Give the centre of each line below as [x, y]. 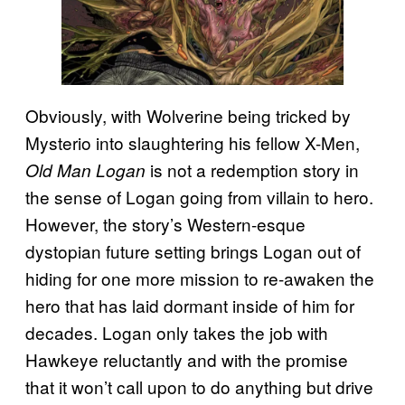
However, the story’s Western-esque [165, 223]
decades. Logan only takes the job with [177, 332]
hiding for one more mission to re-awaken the [200, 278]
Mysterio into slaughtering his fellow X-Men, [193, 142]
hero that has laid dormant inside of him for [190, 305]
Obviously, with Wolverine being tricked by [188, 115]
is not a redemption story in [252, 169]
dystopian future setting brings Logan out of [193, 250]
